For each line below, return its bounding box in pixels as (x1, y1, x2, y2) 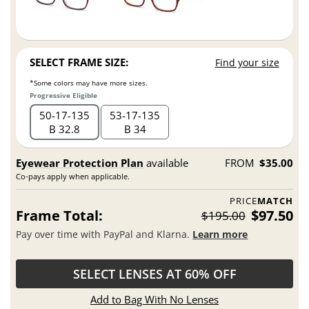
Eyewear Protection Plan (16, 156, 144, 170)
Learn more (192, 227, 248, 241)
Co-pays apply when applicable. (16, 171, 130, 182)
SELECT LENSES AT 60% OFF (72, 266, 237, 283)
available (143, 156, 189, 170)
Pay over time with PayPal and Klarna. (16, 227, 193, 241)
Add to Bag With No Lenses (90, 292, 219, 307)
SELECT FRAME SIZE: (30, 55, 129, 70)
